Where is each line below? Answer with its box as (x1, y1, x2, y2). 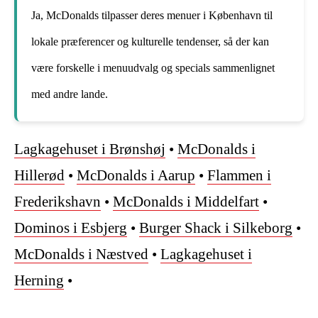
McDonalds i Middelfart (113, 193, 259, 211)
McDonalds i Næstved (14, 246, 148, 263)
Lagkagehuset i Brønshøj (14, 141, 165, 158)
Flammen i (207, 167, 271, 185)
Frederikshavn (14, 193, 101, 211)
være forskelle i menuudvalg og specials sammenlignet (31, 62, 275, 75)
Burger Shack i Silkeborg (139, 219, 292, 237)
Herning (14, 272, 64, 290)
